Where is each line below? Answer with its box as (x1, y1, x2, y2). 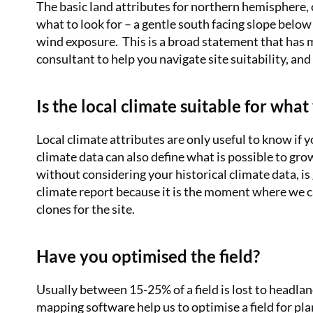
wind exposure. (36, 34, 118, 49)
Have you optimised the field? (36, 246, 260, 266)
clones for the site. (36, 201, 135, 217)
